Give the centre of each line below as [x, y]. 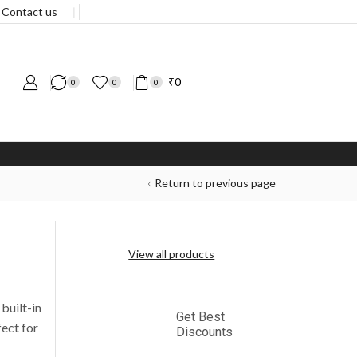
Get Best [200, 317]
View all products [172, 253]
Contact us [29, 11]
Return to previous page [215, 182]
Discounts [204, 332]
